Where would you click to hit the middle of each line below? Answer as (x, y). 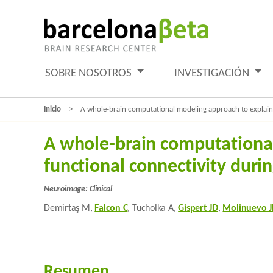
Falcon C (111, 208)
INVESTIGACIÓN (213, 73)
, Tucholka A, (153, 208)
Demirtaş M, (69, 208)
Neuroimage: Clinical (78, 189)
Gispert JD (198, 208)
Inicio (52, 109)
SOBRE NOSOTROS (90, 73)
